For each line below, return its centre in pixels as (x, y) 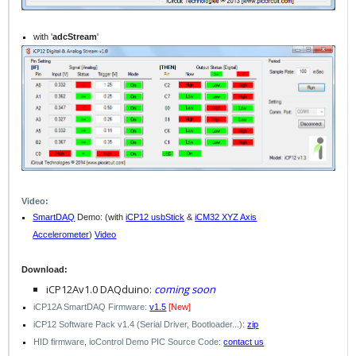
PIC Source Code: (188, 342)
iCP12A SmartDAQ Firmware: (92, 307)
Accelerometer (61, 235)
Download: (44, 269)
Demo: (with (101, 217)
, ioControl (105, 342)
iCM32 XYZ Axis (226, 217)
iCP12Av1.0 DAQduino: (100, 290)
